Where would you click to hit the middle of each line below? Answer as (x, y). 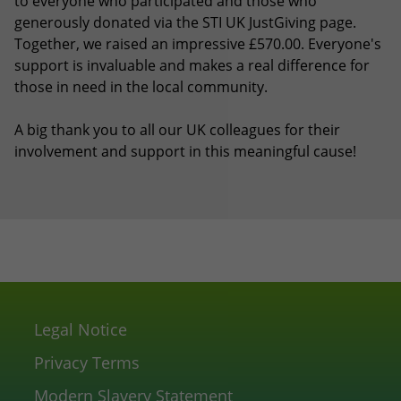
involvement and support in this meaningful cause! (185, 152)
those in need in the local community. (141, 87)
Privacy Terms (87, 363)
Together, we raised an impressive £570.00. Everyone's (198, 44)
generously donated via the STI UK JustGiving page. (185, 23)
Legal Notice (81, 330)
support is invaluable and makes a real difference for (192, 66)
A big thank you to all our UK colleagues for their (177, 130)
